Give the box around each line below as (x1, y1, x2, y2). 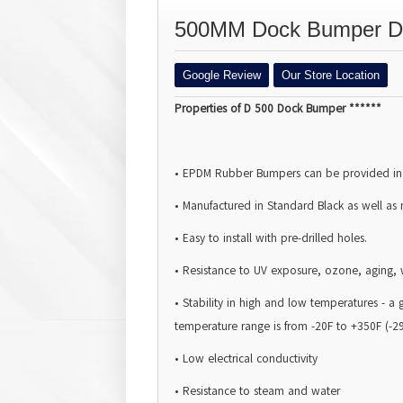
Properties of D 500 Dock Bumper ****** (175, 101, 381, 118)
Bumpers (256, 166, 300, 183)
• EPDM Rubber (175, 166, 256, 183)
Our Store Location (282, 68, 380, 83)
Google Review (183, 68, 261, 83)
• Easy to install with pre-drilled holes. (175, 230, 367, 247)
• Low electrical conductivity (175, 351, 318, 368)
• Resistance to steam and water (175, 383, 340, 400)
